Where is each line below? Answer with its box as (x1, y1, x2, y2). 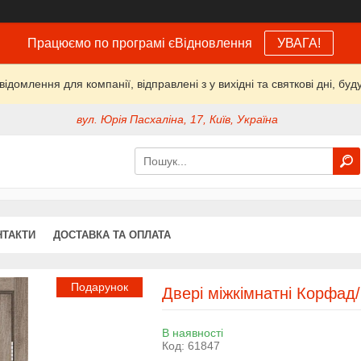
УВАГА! (277, 36, 321, 50)
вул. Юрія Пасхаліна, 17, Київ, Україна (77, 113, 279, 127)
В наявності (161, 326, 223, 339)
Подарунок (70, 280, 128, 293)
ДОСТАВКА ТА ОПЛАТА (53, 228, 171, 241)
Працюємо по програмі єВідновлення (27, 36, 252, 50)
